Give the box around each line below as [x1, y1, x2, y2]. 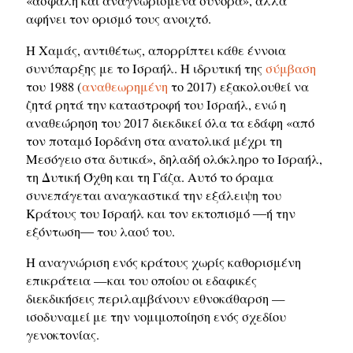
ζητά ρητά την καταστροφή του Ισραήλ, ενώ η [26, 95, 286, 113]
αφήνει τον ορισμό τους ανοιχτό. [26, 10, 211, 28]
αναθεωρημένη [82, 77, 168, 95]
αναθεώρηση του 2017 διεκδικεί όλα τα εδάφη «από [26, 113, 314, 132]
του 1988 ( [26, 77, 82, 95]
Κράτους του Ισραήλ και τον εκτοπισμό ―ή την [26, 204, 295, 222]
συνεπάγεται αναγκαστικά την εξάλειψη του [26, 186, 281, 204]
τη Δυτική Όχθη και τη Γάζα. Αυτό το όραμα [26, 168, 273, 186]
